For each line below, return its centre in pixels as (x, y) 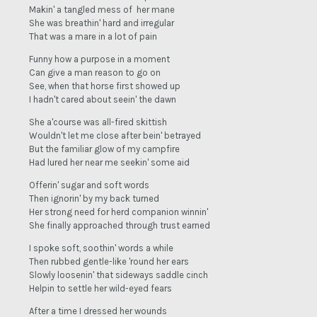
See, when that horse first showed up (105, 86)
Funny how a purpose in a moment (99, 59)
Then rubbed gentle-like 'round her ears (109, 262)
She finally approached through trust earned (120, 226)
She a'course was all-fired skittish (98, 122)
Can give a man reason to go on (95, 73)
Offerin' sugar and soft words (89, 185)
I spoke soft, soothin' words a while (101, 248)
